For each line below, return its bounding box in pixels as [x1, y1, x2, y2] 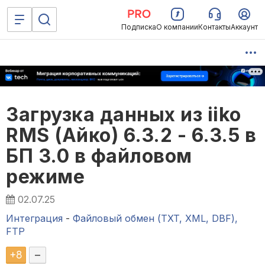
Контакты [198, 22, 231, 31]
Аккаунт [231, 22, 258, 31]
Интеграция [6, 212, 66, 225]
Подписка [121, 22, 156, 31]
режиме [6, 165, 85, 189]
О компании [156, 22, 198, 31]
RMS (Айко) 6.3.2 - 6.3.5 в [6, 124, 256, 147]
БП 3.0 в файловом [6, 144, 192, 168]
